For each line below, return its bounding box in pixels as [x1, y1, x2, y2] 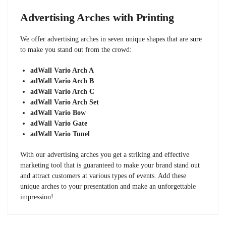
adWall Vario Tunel [30, 130, 90, 138]
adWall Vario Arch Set [30, 98, 99, 106]
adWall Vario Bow [30, 108, 86, 117]
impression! [20, 193, 53, 201]
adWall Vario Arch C [30, 87, 94, 95]
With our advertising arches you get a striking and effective [20, 150, 189, 158]
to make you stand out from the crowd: [20, 46, 132, 54]
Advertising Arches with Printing [20, 11, 174, 24]
